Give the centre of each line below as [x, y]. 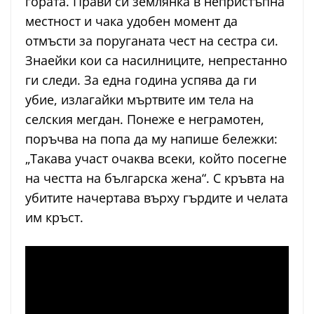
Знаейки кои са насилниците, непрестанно [156, 61]
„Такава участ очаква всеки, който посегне [156, 159]
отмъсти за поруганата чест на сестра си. [152, 41]
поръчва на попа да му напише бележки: [151, 139]
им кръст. [54, 218]
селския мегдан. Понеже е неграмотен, [145, 120]
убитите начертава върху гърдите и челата [157, 198]
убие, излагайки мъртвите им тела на [139, 100]
